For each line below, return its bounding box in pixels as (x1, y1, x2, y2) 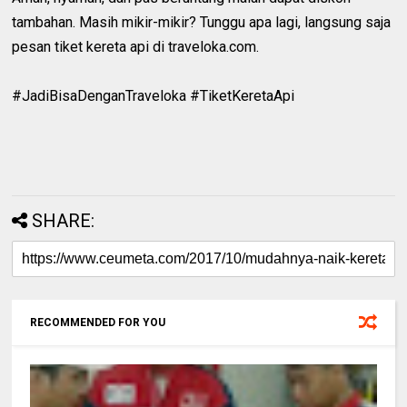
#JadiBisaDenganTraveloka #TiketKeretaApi (12, 87, 295, 105)
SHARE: (32, 210, 95, 233)
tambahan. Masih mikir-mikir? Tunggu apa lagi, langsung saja (12, 14, 392, 32)
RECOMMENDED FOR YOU (30, 316, 166, 330)
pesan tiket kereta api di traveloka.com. (12, 38, 260, 56)
